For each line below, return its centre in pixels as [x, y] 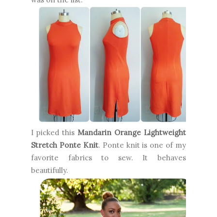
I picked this [54, 133]
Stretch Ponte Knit [65, 145]
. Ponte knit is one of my [142, 145]
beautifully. [50, 170]
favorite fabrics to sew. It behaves [108, 158]
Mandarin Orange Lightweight [132, 133]
